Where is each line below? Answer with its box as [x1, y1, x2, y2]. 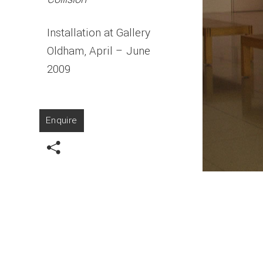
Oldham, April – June [46, 43, 150, 59]
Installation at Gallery [46, 25, 150, 41]
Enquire [45, 113, 77, 127]
